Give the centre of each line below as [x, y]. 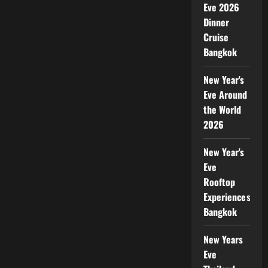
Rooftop [219, 182]
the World [222, 109]
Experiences [227, 197]
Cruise [216, 37]
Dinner [216, 22]
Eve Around [225, 94]
